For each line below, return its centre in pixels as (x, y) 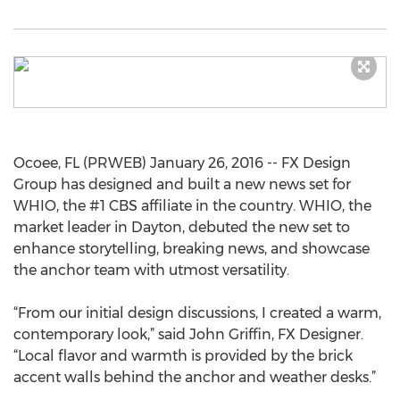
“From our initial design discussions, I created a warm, (197, 313)
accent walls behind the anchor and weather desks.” (195, 377)
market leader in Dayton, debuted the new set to (182, 227)
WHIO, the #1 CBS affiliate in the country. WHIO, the (192, 206)
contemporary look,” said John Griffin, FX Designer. (188, 334)
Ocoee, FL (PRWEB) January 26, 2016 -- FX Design (182, 163)
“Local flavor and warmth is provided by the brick (183, 356)
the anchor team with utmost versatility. (151, 270)
